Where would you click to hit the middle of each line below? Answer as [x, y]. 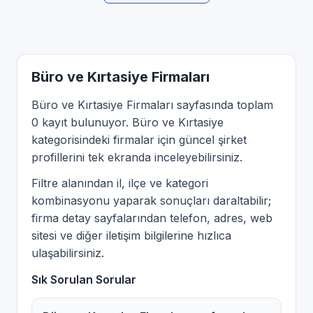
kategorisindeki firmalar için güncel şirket [139, 140]
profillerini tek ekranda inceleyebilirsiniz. [137, 158]
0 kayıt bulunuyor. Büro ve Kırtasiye [128, 123]
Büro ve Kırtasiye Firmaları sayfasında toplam [152, 105]
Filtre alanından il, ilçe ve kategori [120, 183]
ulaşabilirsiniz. [68, 253]
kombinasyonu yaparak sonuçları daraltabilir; [151, 201]
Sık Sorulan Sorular [84, 280]
